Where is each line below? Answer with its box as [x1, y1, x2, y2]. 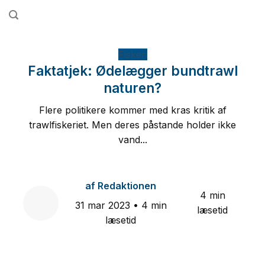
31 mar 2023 [75, 199, 133, 211]
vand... [118, 134, 147, 146]
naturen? [104, 80, 161, 96]
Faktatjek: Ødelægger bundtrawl [27, 63, 238, 79]
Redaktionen [95, 179, 157, 192]
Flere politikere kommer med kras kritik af [38, 104, 227, 117]
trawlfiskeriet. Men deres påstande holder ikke [29, 119, 236, 131]
